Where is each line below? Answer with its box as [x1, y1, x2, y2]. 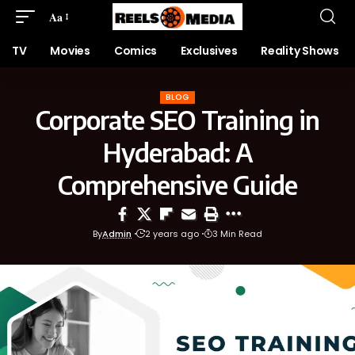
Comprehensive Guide [58, 169, 297, 200]
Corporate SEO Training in [36, 104, 319, 136]
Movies [50, 43, 90, 59]
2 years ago [145, 227, 199, 240]
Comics [113, 43, 158, 59]
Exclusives [181, 43, 238, 59]
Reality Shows [261, 43, 339, 59]
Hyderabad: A [102, 136, 253, 168]
